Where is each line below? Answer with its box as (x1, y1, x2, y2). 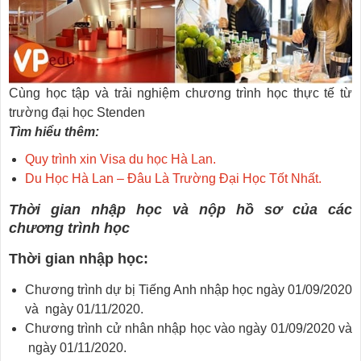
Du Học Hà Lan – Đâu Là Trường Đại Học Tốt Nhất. (25, 172, 322, 185)
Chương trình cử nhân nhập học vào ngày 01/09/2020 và (25, 322, 352, 335)
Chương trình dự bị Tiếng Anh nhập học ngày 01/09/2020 (25, 283, 352, 297)
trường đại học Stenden (9, 106, 145, 119)
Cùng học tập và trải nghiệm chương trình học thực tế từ (9, 86, 352, 100)
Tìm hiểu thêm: (9, 125, 99, 139)
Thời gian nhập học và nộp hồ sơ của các (9, 201, 352, 218)
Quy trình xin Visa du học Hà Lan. (25, 152, 216, 166)
